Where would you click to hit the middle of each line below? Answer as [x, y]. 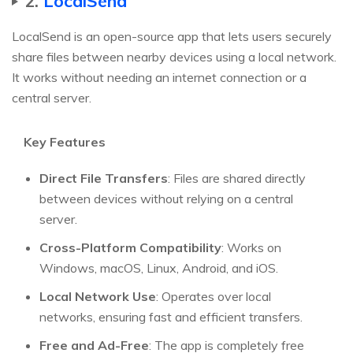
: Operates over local [214, 297]
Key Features [65, 142]
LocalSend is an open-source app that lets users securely [172, 37]
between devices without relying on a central [166, 199]
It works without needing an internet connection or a [159, 78]
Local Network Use [98, 297]
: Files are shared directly [237, 178]
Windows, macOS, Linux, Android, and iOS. [159, 268]
